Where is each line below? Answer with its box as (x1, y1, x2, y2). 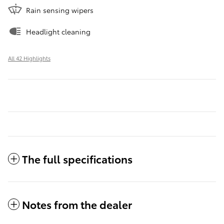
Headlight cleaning (26, 26, 90, 37)
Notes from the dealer (22, 197, 132, 212)
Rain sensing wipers (26, 5, 93, 15)
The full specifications (22, 151, 132, 166)
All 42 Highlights (8, 54, 50, 62)
